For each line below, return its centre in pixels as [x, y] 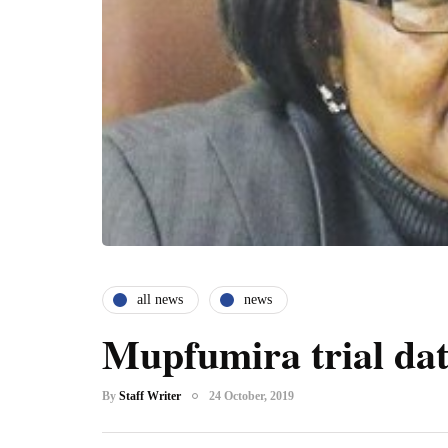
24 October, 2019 [251, 395]
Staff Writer [150, 395]
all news [160, 300]
